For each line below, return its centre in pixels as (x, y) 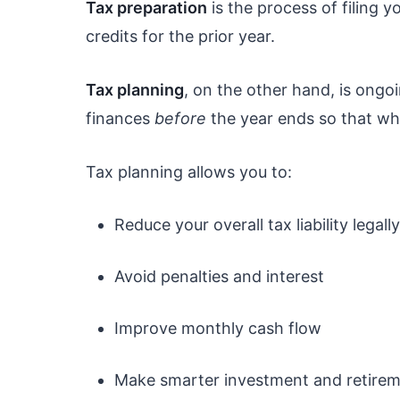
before (180, 119)
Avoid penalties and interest (219, 277)
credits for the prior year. (180, 37)
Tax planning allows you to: (189, 172)
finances (120, 119)
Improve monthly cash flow (218, 329)
